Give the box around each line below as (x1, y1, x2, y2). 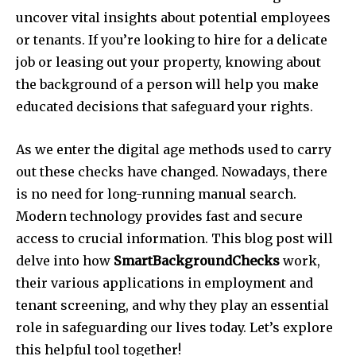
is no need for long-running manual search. (16, 185, 296, 202)
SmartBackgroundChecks (114, 252, 280, 269)
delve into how (16, 252, 114, 269)
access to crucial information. (16, 230, 208, 246)
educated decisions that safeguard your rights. (16, 98, 313, 114)
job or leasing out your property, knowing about (16, 53, 321, 70)
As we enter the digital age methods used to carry (16, 141, 331, 157)
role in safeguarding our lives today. (16, 319, 246, 335)
